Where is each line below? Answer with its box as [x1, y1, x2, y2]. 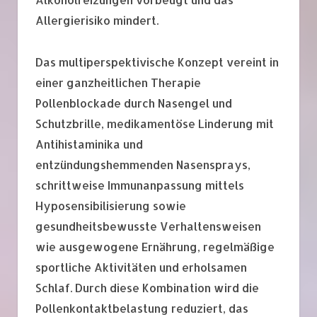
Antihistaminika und [35, 136, 143, 151]
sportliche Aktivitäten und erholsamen [35, 259, 247, 275]
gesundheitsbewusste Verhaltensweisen [35, 218, 261, 234]
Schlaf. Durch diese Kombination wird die [35, 279, 259, 295]
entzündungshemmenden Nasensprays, [35, 156, 250, 172]
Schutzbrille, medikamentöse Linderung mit [35, 115, 274, 131]
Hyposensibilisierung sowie [35, 197, 186, 213]
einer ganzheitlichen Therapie [35, 74, 201, 90]
